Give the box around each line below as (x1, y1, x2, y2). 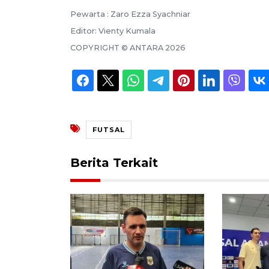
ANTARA (130, 43, 163, 52)
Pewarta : (70, 9, 110, 19)
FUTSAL (92, 125, 125, 134)
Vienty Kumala (98, 26, 156, 35)
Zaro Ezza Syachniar (110, 9, 190, 19)
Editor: (70, 26, 98, 35)
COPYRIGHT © (70, 43, 130, 52)
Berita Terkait (70, 155, 158, 170)
